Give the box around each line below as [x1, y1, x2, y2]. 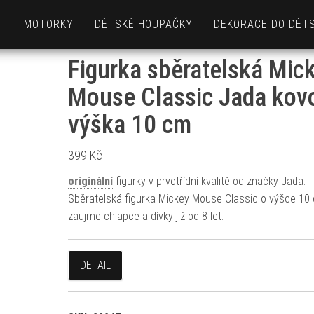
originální [67, 175, 113, 188]
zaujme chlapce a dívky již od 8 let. [67, 210, 224, 223]
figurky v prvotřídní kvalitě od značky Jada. [112, 175, 306, 188]
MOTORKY [24, 18, 74, 31]
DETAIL [79, 259, 111, 272]
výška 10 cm [67, 110, 191, 139]
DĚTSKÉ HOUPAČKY [95, 18, 193, 31]
